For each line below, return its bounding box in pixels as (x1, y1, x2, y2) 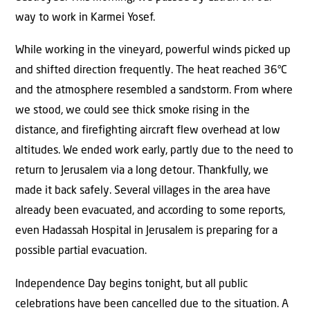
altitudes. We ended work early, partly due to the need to (15, 145, 293, 157)
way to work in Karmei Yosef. (15, 12, 155, 24)
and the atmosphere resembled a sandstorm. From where (15, 85, 293, 97)
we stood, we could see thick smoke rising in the (15, 105, 250, 117)
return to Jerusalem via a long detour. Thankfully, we (15, 165, 268, 177)
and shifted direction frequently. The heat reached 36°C (15, 65, 287, 77)
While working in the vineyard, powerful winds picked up (15, 45, 291, 57)
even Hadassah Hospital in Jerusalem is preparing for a (15, 226, 277, 237)
